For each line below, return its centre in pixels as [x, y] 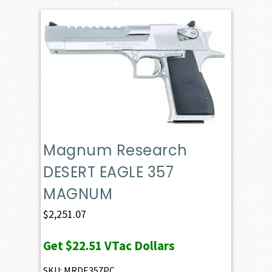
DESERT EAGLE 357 [109, 172]
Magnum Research [115, 150]
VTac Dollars [139, 245]
